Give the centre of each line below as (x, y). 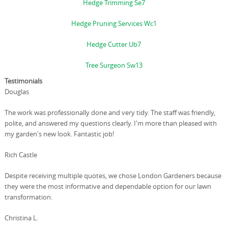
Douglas (17, 91)
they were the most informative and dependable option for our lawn (108, 186)
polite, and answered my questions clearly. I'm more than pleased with (110, 123)
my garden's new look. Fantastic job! (59, 134)
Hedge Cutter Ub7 (114, 44)
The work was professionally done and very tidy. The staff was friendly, (110, 112)
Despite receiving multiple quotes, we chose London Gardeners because (113, 175)
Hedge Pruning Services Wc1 (114, 23)
